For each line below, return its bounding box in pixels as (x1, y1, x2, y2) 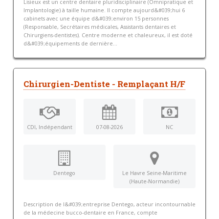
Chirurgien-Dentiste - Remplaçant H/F (23, 79, 185, 90)
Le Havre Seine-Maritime (122, 169, 187, 176)
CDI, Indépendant (26, 124, 72, 131)
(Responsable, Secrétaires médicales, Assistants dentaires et (23, 23, 176, 31)
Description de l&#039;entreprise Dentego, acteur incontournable (23, 200, 196, 208)
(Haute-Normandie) (130, 177, 180, 185)
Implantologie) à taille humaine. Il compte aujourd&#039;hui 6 (23, 7, 185, 14)
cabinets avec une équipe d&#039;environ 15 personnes (23, 15, 169, 22)
